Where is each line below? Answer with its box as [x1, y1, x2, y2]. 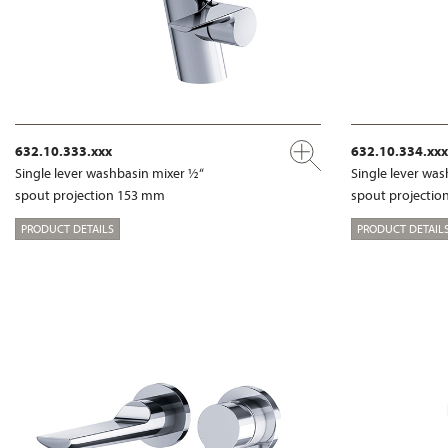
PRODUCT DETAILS [21, 221, 114, 237]
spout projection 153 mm [15, 185, 165, 204]
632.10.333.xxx [15, 141, 112, 160]
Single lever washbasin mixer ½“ [15, 163, 204, 182]
